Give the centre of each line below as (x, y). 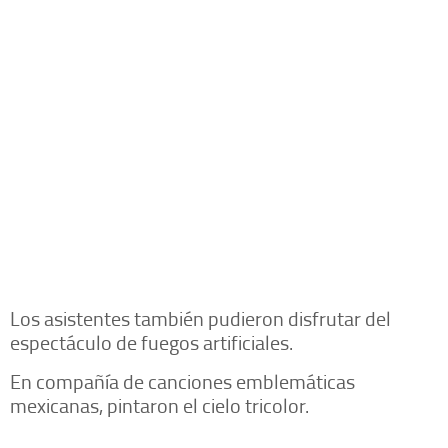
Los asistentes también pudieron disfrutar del (200, 317)
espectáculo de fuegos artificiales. (151, 341)
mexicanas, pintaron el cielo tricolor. (159, 404)
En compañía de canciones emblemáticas (182, 380)
